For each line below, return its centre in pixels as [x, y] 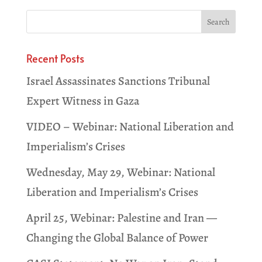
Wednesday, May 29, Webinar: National [120, 173]
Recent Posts [55, 58]
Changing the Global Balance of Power [117, 238]
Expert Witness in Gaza [82, 101]
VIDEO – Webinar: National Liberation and [130, 127]
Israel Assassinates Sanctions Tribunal [118, 81]
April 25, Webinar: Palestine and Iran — [121, 218]
